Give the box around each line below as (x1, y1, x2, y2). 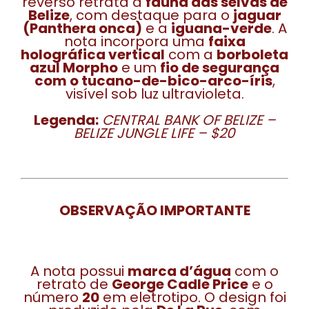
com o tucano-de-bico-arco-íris (34, 71, 272, 90)
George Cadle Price (111, 275, 248, 294)
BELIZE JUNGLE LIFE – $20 (74, 123, 235, 143)
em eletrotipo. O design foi (99, 288, 286, 307)
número (23, 288, 82, 307)
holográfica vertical (21, 45, 165, 64)
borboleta (217, 45, 288, 64)
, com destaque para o (69, 6, 233, 25)
